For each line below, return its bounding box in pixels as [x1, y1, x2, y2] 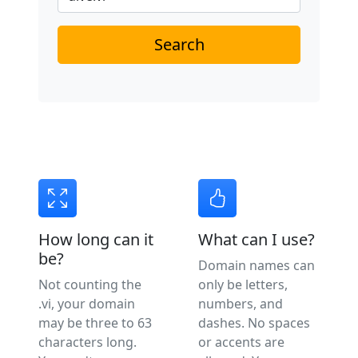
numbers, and [198, 295, 283, 312]
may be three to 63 [38, 314, 152, 332]
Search [153, 34, 205, 55]
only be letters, [198, 276, 288, 293]
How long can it [38, 229, 153, 250]
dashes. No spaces [198, 314, 310, 332]
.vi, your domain [38, 295, 135, 312]
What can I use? [198, 229, 315, 250]
